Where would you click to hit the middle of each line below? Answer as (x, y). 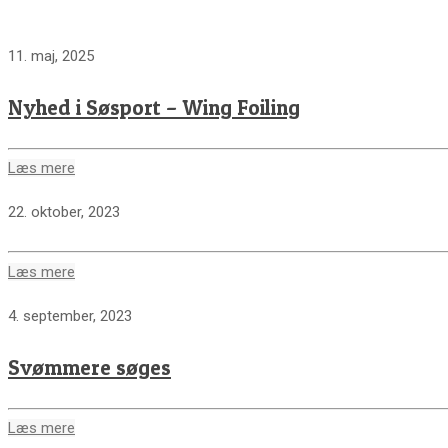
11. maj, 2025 (51, 56)
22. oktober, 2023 (64, 212)
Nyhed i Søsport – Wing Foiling (154, 108)
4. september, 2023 (70, 315)
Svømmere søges (89, 367)
